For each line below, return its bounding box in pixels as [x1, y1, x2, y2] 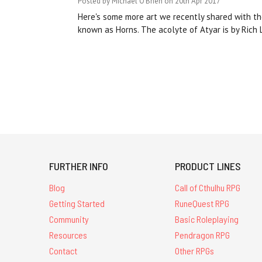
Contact [49, 244, 77, 256]
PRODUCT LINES [175, 160, 242, 173]
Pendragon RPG [175, 229, 230, 240]
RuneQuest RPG [175, 198, 230, 209]
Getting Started [49, 198, 105, 209]
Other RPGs [175, 244, 215, 256]
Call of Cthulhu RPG [175, 182, 241, 194]
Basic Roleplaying [175, 213, 239, 225]
